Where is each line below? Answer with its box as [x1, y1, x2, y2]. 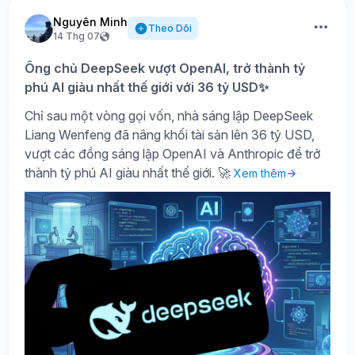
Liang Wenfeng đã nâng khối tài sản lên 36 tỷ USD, [25, 126, 315, 143]
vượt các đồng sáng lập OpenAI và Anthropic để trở [25, 145, 320, 162]
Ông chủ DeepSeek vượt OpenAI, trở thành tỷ [25, 59, 305, 76]
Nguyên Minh [53, 14, 128, 29]
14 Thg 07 [53, 29, 100, 42]
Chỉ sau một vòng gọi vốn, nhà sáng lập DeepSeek [25, 107, 313, 124]
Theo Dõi [148, 21, 192, 34]
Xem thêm [234, 166, 286, 180]
